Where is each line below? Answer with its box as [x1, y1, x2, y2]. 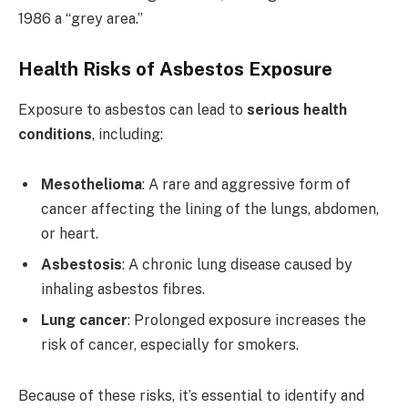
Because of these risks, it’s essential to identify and [18, 387, 364, 405]
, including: [92, 125, 163, 143]
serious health [247, 100, 347, 118]
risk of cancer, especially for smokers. [41, 336, 299, 354]
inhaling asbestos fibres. [41, 280, 205, 299]
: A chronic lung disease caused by [122, 256, 352, 274]
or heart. [41, 225, 98, 243]
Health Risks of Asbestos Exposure [18, 58, 332, 81]
